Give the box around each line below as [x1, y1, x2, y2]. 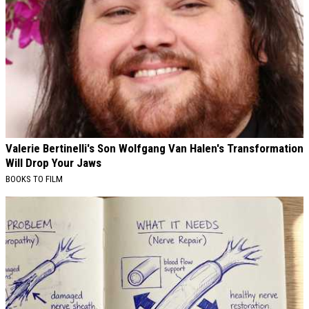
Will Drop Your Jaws [6, 156, 101, 170]
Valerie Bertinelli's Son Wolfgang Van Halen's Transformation [6, 141, 303, 156]
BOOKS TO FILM [6, 174, 63, 185]
